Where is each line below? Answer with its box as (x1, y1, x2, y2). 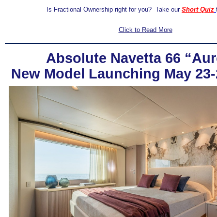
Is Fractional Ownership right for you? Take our (46, 6, 182, 13)
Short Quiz (182, 6, 214, 13)
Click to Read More (118, 26, 172, 33)
